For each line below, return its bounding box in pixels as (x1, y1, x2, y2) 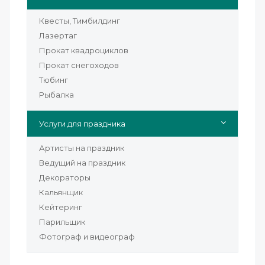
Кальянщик (39, 188, 83, 197)
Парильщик (39, 217, 85, 227)
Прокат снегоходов (39, 60, 119, 70)
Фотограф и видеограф (39, 232, 135, 241)
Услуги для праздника (39, 119, 125, 128)
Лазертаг (39, 31, 77, 40)
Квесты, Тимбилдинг (39, 16, 120, 25)
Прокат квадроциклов (39, 46, 128, 55)
